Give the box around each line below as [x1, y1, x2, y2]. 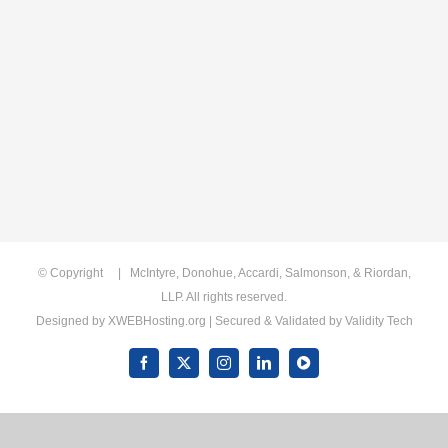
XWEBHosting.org [107, 313, 206, 328]
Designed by [35, 313, 108, 328]
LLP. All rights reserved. [161, 289, 287, 304]
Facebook [142, 361, 197, 376]
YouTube [302, 361, 356, 376]
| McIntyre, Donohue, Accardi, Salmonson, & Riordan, [108, 265, 411, 280]
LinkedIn [262, 361, 315, 376]
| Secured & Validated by [205, 313, 345, 328]
